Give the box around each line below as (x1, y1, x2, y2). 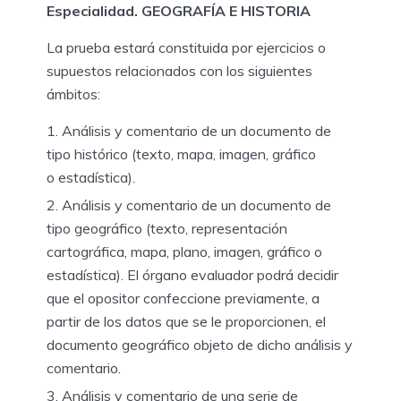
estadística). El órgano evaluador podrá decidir (47, 265, 338, 284)
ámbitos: (47, 84, 104, 103)
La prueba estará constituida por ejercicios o (47, 38, 326, 56)
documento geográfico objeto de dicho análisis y (47, 335, 353, 354)
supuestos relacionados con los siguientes (47, 61, 312, 80)
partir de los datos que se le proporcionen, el (47, 311, 326, 330)
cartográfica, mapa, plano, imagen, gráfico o (47, 242, 322, 260)
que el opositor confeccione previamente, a (47, 288, 320, 307)
